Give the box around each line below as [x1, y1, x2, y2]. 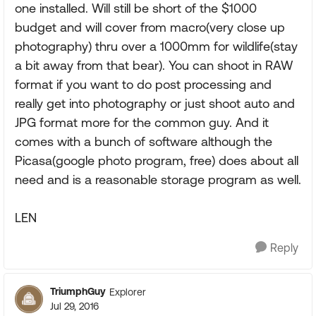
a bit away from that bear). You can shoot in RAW [15, 58, 293, 73]
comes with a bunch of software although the [15, 134, 272, 149]
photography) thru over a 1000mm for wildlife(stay [15, 39, 298, 54]
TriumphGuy [50, 286, 106, 297]
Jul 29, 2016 [50, 300, 99, 312]
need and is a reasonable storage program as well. [15, 172, 301, 187]
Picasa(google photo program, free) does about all [15, 153, 298, 168]
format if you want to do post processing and [15, 77, 272, 92]
